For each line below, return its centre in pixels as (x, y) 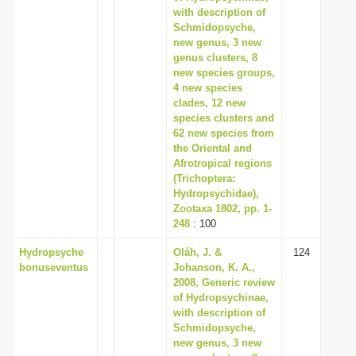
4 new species (208, 88)
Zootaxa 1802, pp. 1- (222, 209)
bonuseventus (54, 267)
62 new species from (224, 133)
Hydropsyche (51, 252)
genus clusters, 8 (215, 58)
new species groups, (224, 73)
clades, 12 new (209, 103)
